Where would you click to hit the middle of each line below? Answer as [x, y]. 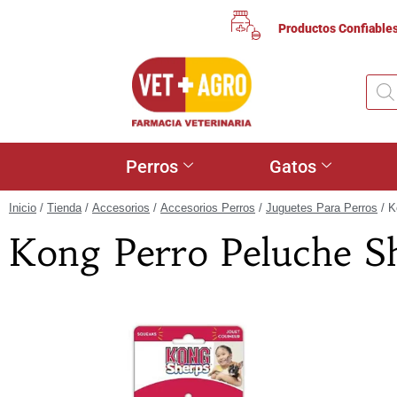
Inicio [23, 208]
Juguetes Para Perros [322, 208]
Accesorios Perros [208, 208]
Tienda [64, 208]
